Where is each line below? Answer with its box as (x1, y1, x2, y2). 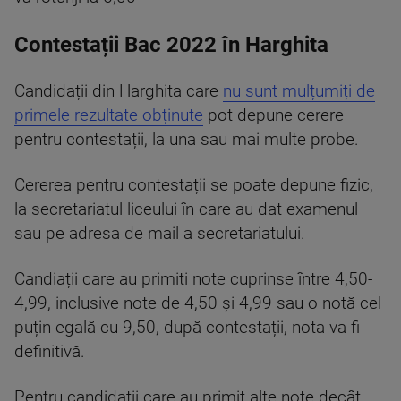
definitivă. (14, 342, 85, 362)
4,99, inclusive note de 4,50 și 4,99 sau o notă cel (14, 294, 381, 313)
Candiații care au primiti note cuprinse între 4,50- (14, 269, 372, 289)
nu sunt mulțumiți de (223, 81, 375, 101)
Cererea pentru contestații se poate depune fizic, (14, 175, 373, 195)
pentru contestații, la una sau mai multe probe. (14, 130, 359, 149)
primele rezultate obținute (14, 106, 203, 125)
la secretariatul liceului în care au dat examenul (14, 200, 358, 219)
